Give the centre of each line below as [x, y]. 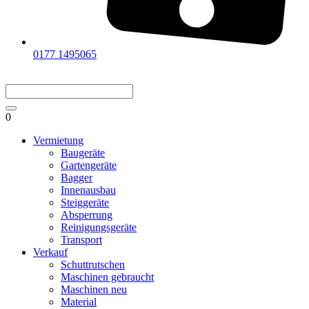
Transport [81, 240]
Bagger [77, 178]
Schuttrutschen [93, 265]
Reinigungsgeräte [99, 227]
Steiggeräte [85, 202]
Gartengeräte [89, 165]
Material [79, 302]
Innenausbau [88, 190]
